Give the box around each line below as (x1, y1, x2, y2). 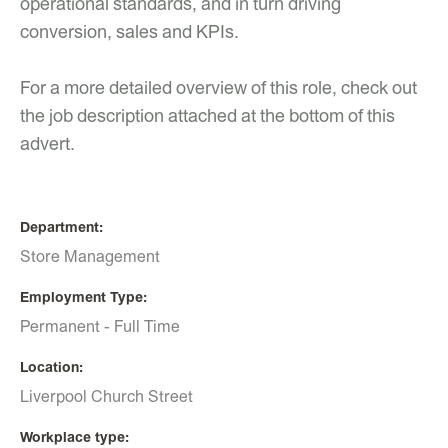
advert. (20, 133, 79, 154)
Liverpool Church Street (20, 387, 193, 406)
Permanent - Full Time (20, 317, 180, 336)
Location (20, 358, 79, 375)
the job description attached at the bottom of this (20, 105, 395, 126)
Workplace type (20, 428, 125, 445)
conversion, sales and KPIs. (20, 21, 243, 42)
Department (20, 219, 99, 235)
